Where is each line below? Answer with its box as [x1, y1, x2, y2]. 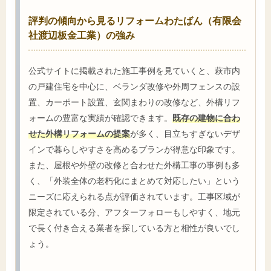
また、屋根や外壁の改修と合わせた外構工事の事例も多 [28, 159, 240, 170]
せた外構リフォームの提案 [28, 128, 130, 139]
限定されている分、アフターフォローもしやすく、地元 [28, 206, 240, 217]
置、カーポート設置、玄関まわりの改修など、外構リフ [28, 96, 240, 107]
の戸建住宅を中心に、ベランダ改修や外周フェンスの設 [28, 80, 240, 91]
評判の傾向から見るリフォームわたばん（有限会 [28, 15, 241, 27]
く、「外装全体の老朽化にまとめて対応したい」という [28, 175, 240, 186]
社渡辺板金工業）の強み [28, 29, 135, 41]
